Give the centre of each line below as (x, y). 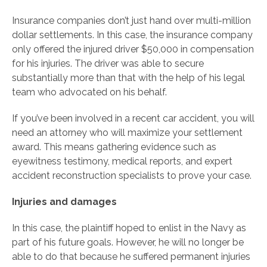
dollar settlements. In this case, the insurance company (132, 35)
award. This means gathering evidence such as (114, 147)
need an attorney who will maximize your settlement (127, 133)
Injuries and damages (64, 202)
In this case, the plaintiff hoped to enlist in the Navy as (129, 228)
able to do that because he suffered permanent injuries (131, 257)
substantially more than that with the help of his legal (128, 78)
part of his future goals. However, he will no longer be (128, 243)
